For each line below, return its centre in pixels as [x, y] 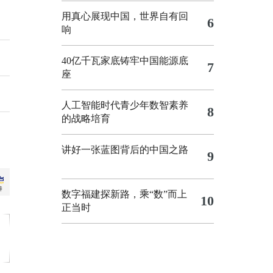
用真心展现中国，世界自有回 [125, 16]
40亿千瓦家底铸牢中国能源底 [125, 61]
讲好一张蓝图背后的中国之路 [125, 150]
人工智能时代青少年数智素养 [125, 105]
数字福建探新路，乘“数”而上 [124, 194]
